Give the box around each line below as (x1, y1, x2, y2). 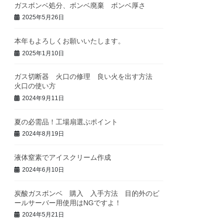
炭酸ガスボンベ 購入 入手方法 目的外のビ (14, 189, 160, 197)
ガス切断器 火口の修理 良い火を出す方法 (14, 73, 160, 81)
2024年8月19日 (22, 130, 65, 138)
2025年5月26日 (22, 14, 65, 21)
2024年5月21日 (22, 211, 65, 219)
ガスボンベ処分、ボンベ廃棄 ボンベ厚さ (14, 1, 160, 9)
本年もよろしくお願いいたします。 (14, 37, 125, 45)
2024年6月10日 (22, 166, 65, 173)
